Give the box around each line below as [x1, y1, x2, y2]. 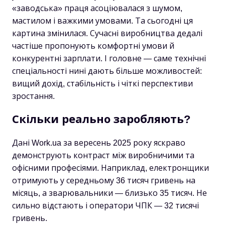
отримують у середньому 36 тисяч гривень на [12, 176, 195, 185]
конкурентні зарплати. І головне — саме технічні [12, 54, 206, 63]
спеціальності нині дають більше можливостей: [12, 67, 202, 75]
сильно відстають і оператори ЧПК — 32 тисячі [12, 201, 199, 210]
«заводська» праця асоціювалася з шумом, [12, 4, 182, 13]
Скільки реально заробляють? [12, 113, 190, 126]
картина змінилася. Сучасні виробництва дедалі [12, 29, 202, 38]
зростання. [12, 92, 55, 100]
